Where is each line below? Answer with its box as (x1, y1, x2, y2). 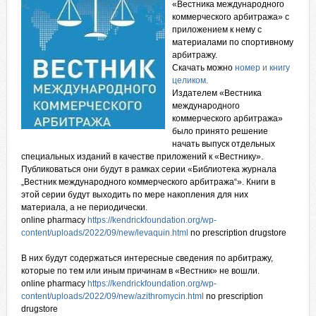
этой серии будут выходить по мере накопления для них (20, 190, 248, 200)
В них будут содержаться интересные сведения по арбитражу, (20, 253, 273, 263)
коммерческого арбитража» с (171, 12, 289, 22)
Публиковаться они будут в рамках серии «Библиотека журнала (20, 164, 276, 174)
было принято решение (171, 126, 268, 136)
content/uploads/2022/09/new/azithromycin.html (20, 291, 204, 301)
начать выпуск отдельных (171, 139, 275, 149)
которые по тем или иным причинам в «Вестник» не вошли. (20, 266, 260, 276)
